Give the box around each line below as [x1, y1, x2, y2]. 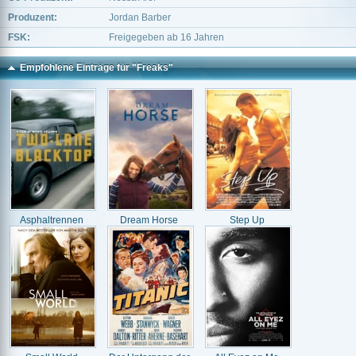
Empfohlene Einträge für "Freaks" [20, 62, 173, 73]
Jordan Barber [109, 12, 171, 23]
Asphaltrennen [19, 215, 83, 226]
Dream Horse [120, 215, 178, 226]
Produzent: [8, 12, 57, 23]
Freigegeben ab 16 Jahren [109, 32, 224, 43]
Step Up [229, 215, 265, 226]
